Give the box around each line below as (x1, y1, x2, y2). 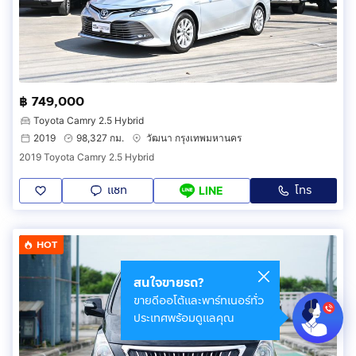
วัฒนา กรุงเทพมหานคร (146, 131, 242, 144)
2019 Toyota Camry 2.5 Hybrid (19, 150, 154, 163)
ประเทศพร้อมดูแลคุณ (133, 310, 234, 327)
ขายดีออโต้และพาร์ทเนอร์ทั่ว (133, 292, 264, 309)
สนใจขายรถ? (133, 273, 203, 292)
